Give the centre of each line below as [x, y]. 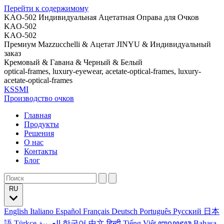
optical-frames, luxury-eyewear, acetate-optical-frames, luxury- [102, 71]
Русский [188, 211]
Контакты [41, 151]
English [17, 211]
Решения [39, 133]
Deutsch [125, 211]
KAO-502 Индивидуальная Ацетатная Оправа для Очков [101, 17]
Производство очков [39, 98]
